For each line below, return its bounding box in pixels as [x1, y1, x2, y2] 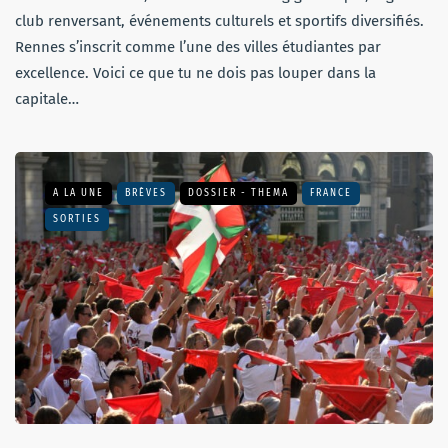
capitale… [15, 90, 79, 109]
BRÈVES [125, 187, 167, 200]
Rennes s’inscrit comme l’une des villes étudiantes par [15, 38, 381, 57]
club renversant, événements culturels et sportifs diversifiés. [15, 12, 424, 31]
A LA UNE [53, 187, 104, 200]
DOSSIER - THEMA [188, 187, 289, 200]
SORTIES [53, 213, 101, 226]
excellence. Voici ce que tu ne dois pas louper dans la [15, 64, 376, 83]
